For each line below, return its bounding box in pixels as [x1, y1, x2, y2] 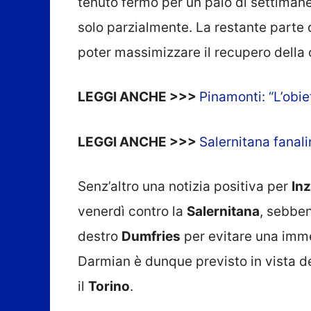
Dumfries [121, 228, 180, 245]
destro [78, 228, 121, 245]
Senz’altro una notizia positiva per [78, 178, 292, 195]
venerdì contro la [78, 203, 187, 220]
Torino [88, 278, 130, 295]
